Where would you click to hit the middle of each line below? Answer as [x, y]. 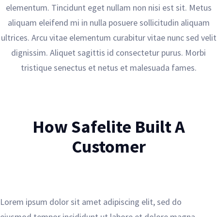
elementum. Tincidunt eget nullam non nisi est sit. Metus [108, 7]
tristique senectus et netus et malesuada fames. [108, 67]
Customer [108, 146]
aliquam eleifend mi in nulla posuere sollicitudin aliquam [108, 22]
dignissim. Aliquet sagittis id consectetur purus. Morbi [108, 52]
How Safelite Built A [108, 126]
